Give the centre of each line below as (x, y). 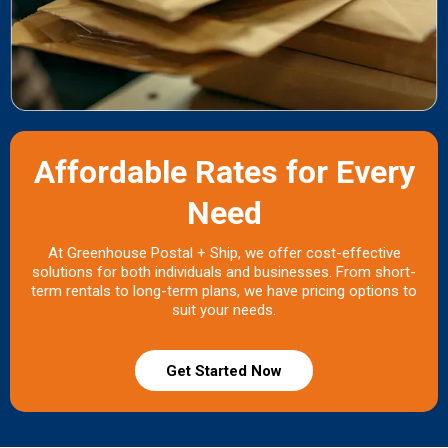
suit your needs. (224, 310)
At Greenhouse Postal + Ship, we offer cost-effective (224, 253)
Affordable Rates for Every (224, 172)
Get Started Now (224, 371)
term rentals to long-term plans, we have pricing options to (224, 291)
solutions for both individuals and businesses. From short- (224, 272)
